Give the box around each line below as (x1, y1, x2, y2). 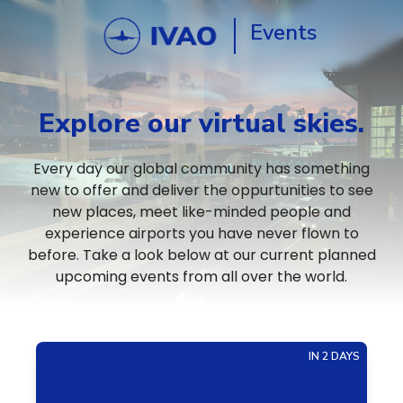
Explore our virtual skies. (39, 105, 364, 142)
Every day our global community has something (33, 158, 370, 179)
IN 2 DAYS (309, 349, 360, 363)
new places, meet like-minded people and (52, 201, 351, 222)
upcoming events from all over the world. (56, 266, 347, 287)
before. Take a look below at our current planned (27, 245, 376, 265)
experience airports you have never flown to (44, 223, 359, 244)
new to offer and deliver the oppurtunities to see (30, 180, 373, 201)
